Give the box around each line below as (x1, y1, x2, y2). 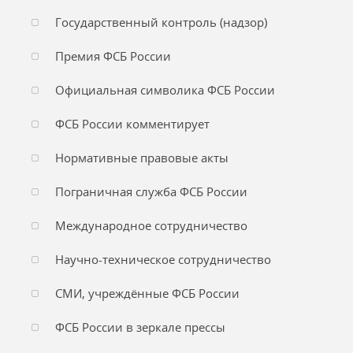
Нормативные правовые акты (55, 150, 229, 165)
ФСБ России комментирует (55, 116, 210, 132)
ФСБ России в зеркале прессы (55, 319, 225, 335)
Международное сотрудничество (55, 217, 247, 233)
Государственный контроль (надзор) (55, 14, 267, 30)
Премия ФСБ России (55, 48, 171, 64)
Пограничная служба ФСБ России (55, 184, 247, 199)
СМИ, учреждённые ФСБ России (55, 285, 240, 301)
